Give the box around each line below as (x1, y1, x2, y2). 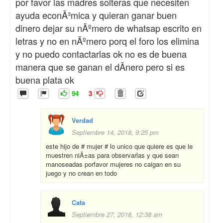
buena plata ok (15, 73, 74, 87)
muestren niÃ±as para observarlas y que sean (46, 150, 179, 160)
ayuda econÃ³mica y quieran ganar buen (15, 8, 177, 22)
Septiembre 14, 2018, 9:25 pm (72, 127, 159, 137)
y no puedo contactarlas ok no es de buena (15, 47, 187, 61)
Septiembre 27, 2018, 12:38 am (72, 210, 162, 220)
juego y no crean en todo (46, 168, 117, 178)
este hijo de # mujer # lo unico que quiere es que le (46, 141, 193, 151)
